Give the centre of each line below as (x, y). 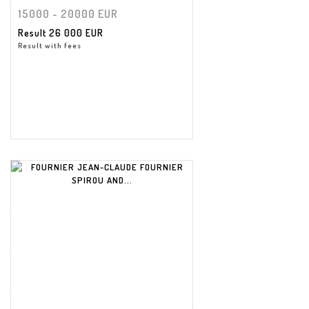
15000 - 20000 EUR (68, 13)
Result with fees (50, 45)
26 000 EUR (76, 32)
